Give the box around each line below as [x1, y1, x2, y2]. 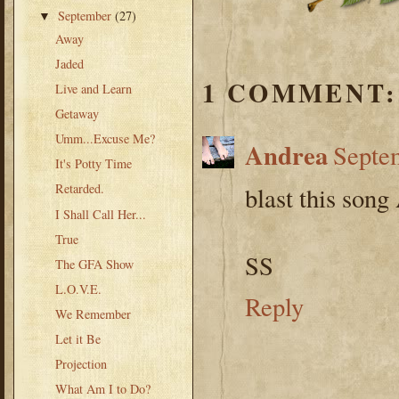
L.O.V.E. [54, 280, 102, 297]
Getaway [54, 105, 99, 122]
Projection [54, 355, 107, 373]
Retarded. [54, 180, 104, 198]
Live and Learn [54, 79, 132, 97]
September [58, 7, 116, 25]
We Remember [54, 305, 131, 322]
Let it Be [54, 330, 101, 348]
